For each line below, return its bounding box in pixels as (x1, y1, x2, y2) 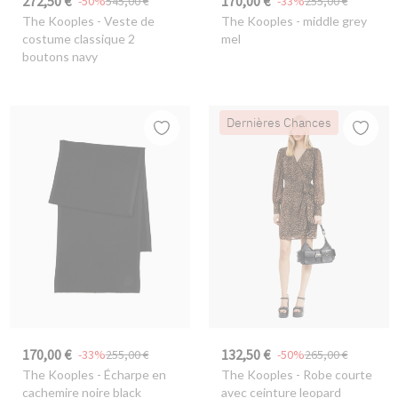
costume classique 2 (21, 30, 135, 46)
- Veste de (93, 12, 155, 28)
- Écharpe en (93, 367, 166, 383)
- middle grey (292, 12, 367, 28)
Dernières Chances (226, 115, 331, 131)
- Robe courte (292, 367, 372, 383)
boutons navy (21, 48, 98, 64)
